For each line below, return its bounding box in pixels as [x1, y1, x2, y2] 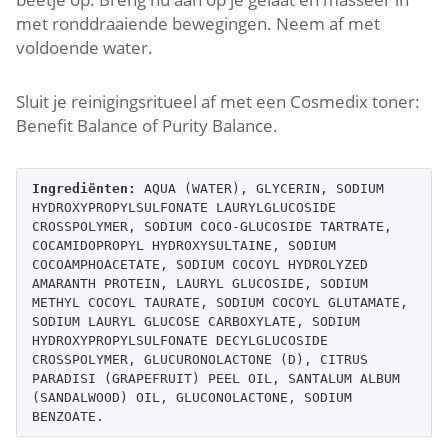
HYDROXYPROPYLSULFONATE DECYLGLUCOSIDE [32, 332, 328, 348]
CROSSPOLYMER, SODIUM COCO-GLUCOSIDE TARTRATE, [32, 218, 392, 234]
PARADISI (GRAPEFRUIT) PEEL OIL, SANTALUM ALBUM [32, 370, 400, 386]
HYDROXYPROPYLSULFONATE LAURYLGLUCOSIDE [32, 199, 336, 215]
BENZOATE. [32, 408, 104, 424]
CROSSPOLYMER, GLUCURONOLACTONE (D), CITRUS [32, 351, 368, 367]
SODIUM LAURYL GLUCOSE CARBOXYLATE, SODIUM [32, 313, 360, 329]
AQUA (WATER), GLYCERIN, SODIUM [144, 180, 384, 196]
